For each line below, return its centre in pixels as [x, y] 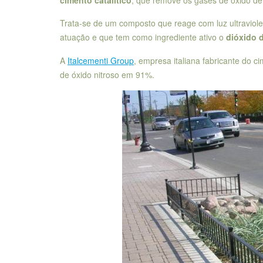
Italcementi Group [101, 60]
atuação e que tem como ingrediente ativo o [143, 37]
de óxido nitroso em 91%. [107, 74]
